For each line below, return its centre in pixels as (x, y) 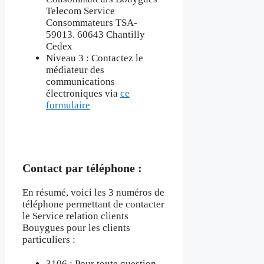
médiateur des (75, 70)
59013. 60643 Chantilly (95, 35)
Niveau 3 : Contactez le (95, 58)
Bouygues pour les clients (76, 228)
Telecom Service (80, 11)
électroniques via (83, 94)
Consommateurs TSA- (92, 23)
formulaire (68, 105)
